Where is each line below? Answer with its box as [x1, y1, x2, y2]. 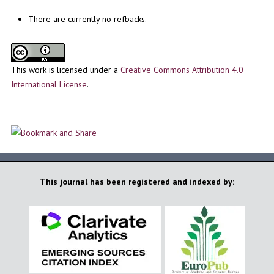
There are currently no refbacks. [28, 13, 147, 24]
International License [10, 78, 87, 90]
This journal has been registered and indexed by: [40, 176, 234, 187]
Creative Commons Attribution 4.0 [120, 64, 243, 75]
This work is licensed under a [10, 64, 120, 75]
